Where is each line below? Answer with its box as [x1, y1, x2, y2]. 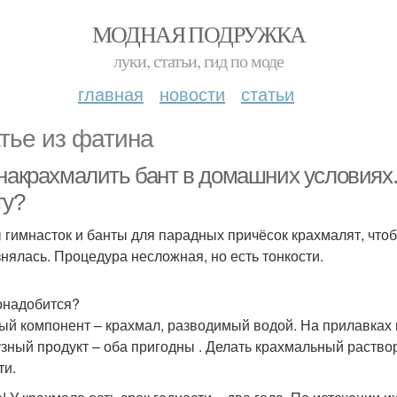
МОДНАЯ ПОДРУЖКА [91, 19, 306, 49]
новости [160, 81, 225, 106]
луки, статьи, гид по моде [113, 49, 284, 73]
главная [78, 81, 144, 106]
